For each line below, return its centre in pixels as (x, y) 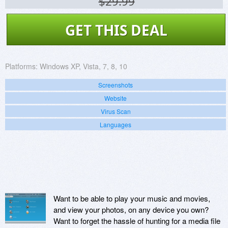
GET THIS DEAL (116, 30)
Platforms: (21, 66)
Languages (116, 125)
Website (116, 98)
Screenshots (116, 85)
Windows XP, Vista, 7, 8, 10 (83, 66)
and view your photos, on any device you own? (131, 210)
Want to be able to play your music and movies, (132, 198)
